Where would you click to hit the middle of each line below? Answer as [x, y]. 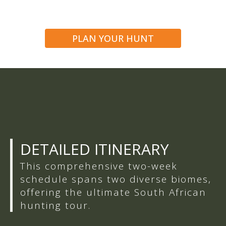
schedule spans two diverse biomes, [116, 179]
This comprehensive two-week [99, 166]
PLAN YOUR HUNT [113, 39]
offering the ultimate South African [113, 192]
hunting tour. [55, 206]
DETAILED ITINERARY [95, 149]
